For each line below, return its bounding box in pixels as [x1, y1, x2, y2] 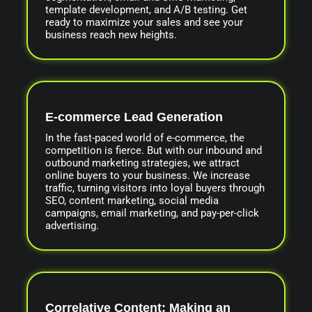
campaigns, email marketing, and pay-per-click [45, 206, 259, 219]
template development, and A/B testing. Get [45, 3, 247, 16]
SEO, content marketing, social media [45, 194, 219, 207]
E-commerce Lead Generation [45, 109, 223, 124]
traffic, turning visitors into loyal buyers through [45, 181, 265, 194]
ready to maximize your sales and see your [45, 15, 243, 29]
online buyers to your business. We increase [45, 169, 250, 182]
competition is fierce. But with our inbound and [45, 143, 262, 157]
